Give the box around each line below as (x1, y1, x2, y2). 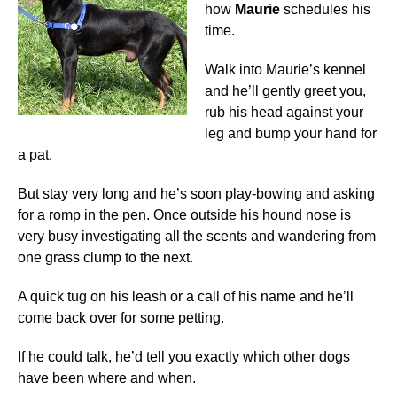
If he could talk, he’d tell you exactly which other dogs (18, 348, 350, 364)
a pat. (18, 146, 52, 162)
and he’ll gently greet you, (205, 82, 366, 98)
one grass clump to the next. (18, 249, 193, 265)
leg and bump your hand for (205, 125, 377, 141)
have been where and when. (18, 370, 196, 385)
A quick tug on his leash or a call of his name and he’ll (18, 288, 354, 304)
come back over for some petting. (18, 309, 224, 325)
